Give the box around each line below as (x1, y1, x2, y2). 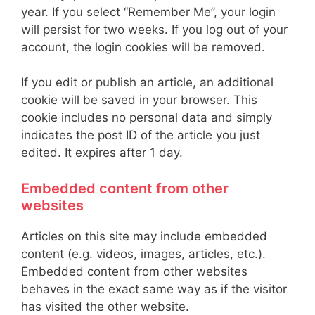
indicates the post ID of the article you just (21, 128, 260, 142)
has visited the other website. (21, 299, 189, 314)
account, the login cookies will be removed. (21, 39, 265, 54)
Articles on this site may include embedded (21, 229, 267, 243)
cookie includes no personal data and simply (21, 110, 272, 124)
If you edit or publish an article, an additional (21, 75, 274, 89)
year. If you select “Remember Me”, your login (21, 4, 276, 19)
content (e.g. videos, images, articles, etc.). (21, 246, 266, 261)
